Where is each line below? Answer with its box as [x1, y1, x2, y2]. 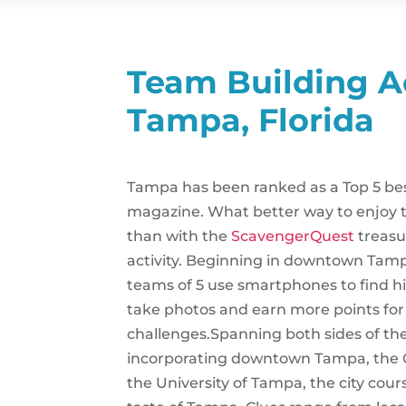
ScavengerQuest [231, 227, 355, 246]
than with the [127, 227, 232, 246]
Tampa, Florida [127, 100, 375, 140]
